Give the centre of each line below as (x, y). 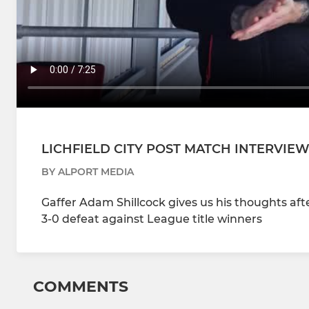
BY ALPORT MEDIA (88, 172)
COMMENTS (81, 287)
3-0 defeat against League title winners (152, 219)
